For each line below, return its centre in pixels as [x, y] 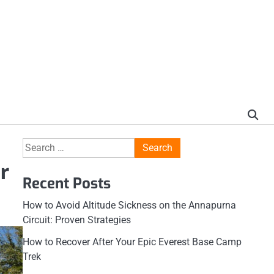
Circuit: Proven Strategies [76, 220]
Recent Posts [66, 183]
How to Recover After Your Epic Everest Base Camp [132, 242]
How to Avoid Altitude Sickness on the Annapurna [129, 205]
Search [37, 145]
